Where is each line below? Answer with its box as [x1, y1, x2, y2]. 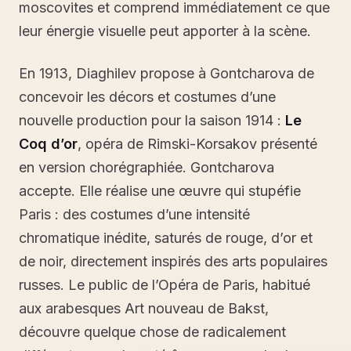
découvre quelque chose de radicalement [19, 324, 286, 340]
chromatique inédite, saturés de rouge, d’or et [19, 230, 313, 246]
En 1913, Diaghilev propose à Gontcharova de [19, 65, 314, 81]
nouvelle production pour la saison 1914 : [19, 112, 285, 128]
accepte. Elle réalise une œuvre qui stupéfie [19, 183, 301, 199]
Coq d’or [19, 136, 78, 152]
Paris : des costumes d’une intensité [19, 206, 250, 223]
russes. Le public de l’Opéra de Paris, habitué [19, 277, 310, 293]
